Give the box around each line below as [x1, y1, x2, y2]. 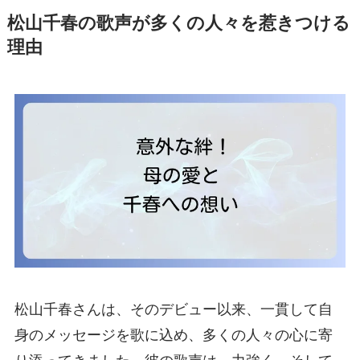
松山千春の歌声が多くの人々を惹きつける [6, 13, 350, 33]
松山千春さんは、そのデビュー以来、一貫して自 [14, 301, 333, 318]
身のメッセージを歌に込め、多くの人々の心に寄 [14, 327, 333, 344]
